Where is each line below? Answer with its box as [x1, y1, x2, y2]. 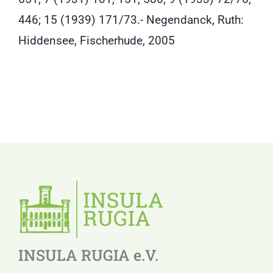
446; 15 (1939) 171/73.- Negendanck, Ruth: [18, 13, 244, 27]
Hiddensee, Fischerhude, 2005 [18, 34, 175, 48]
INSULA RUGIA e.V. [18, 244, 158, 265]
